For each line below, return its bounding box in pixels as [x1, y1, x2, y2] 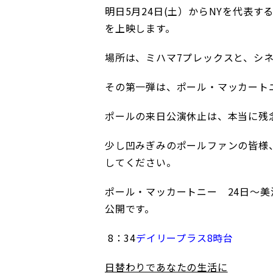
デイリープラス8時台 [136, 230, 234, 245]
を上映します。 [105, 20, 175, 35]
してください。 [105, 154, 177, 169]
